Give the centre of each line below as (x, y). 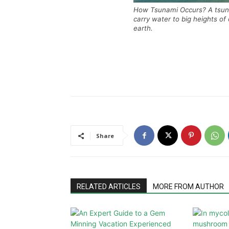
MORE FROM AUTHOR (188, 187)
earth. (143, 28)
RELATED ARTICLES (109, 187)
